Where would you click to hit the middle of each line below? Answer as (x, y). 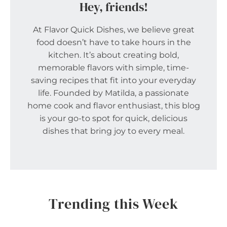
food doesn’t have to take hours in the (113, 42)
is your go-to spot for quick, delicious (113, 118)
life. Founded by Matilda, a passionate (113, 93)
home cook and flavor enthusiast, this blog (113, 105)
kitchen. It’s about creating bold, (113, 55)
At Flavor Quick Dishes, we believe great (113, 29)
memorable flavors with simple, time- (113, 67)
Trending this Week (113, 203)
